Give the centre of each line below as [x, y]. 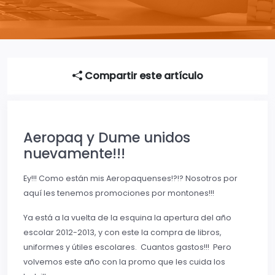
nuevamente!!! [74, 153]
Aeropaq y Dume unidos [107, 137]
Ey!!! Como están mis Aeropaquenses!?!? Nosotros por [130, 178]
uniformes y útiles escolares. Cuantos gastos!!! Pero [127, 247]
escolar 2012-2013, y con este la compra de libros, [122, 232]
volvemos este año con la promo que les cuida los [124, 261]
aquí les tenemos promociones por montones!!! [119, 193]
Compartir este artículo [142, 76]
